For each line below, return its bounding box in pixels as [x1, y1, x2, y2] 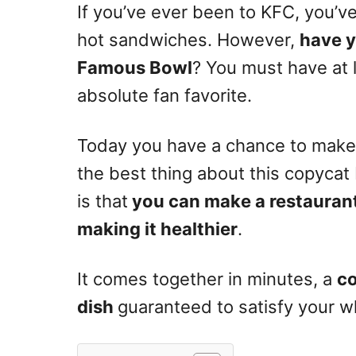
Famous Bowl [77, 57, 192, 79]
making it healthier [77, 219, 238, 240]
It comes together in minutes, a [77, 269, 337, 290]
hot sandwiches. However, [77, 29, 300, 51]
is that [77, 191, 128, 212]
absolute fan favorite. [77, 85, 252, 106]
